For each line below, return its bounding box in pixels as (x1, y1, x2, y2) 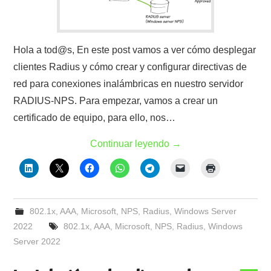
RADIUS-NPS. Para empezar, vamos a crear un (13, 96, 218, 106)
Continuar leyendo (90, 139, 172, 149)
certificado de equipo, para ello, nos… (13, 113, 176, 123)
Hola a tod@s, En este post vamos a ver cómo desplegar (13, 45, 256, 55)
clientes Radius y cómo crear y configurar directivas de (13, 62, 247, 72)
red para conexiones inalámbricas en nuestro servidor (13, 79, 244, 89)
